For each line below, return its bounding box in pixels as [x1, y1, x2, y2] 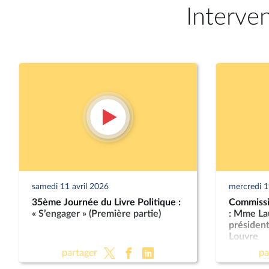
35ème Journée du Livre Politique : [31, 198, 181, 207]
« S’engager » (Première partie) [31, 209, 161, 219]
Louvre [228, 232, 258, 241]
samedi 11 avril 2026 [31, 182, 109, 191]
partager [61, 247, 97, 258]
